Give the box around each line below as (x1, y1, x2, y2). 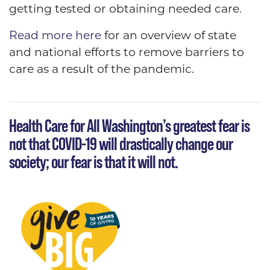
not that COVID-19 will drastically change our (9, 133, 233, 155)
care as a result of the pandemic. (9, 62, 194, 77)
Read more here (9, 28, 101, 43)
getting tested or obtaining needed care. (9, 2, 242, 16)
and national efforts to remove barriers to (9, 45, 244, 60)
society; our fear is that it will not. (9, 151, 180, 173)
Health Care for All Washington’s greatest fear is (9, 115, 250, 137)
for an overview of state (101, 28, 236, 43)
